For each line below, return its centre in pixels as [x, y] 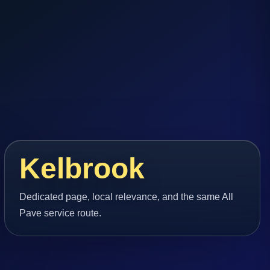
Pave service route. [60, 213]
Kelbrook [82, 168]
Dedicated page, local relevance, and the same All [126, 197]
